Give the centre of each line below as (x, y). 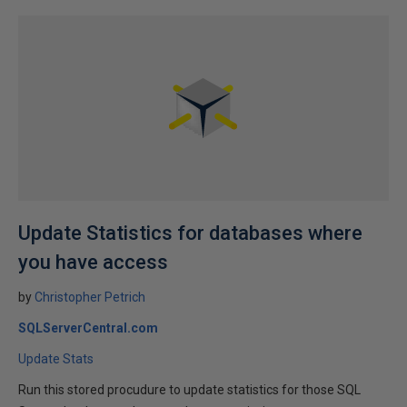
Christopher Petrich (90, 297)
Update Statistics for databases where (190, 233)
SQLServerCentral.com (88, 328)
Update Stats (56, 359)
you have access (93, 262)
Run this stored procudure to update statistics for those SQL (189, 390)
